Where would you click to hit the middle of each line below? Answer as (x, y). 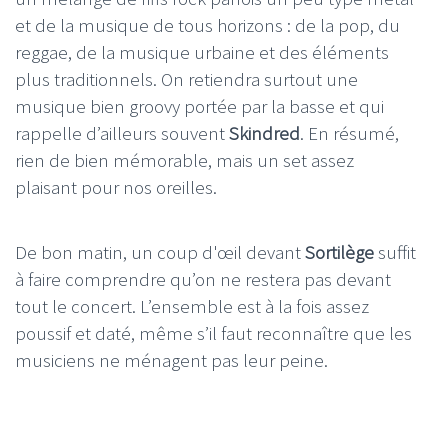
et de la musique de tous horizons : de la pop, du (207, 25)
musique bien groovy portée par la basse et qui (199, 106)
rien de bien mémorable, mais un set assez (184, 160)
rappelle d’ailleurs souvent (122, 133)
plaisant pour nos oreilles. (116, 187)
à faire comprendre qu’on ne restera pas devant (203, 279)
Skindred (264, 133)
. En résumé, (349, 133)
